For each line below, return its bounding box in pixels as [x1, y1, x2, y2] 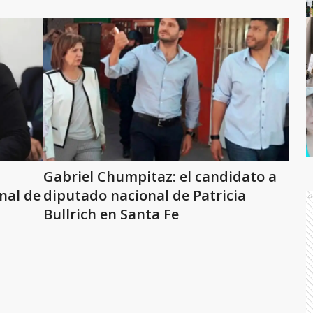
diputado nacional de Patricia [43, 186, 246, 205]
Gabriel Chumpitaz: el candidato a [43, 167, 277, 186]
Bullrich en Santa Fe [43, 205, 179, 224]
